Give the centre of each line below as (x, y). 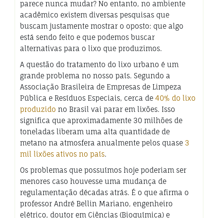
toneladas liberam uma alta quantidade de (95, 131)
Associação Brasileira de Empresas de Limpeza (101, 87)
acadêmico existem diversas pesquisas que (95, 15)
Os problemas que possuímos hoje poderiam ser (103, 170)
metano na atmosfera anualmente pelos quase (102, 143)
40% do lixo (175, 98)
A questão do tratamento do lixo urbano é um (99, 64)
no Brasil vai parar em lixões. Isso (116, 109)
